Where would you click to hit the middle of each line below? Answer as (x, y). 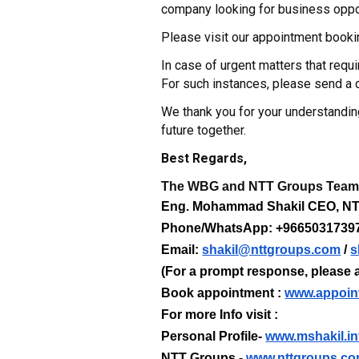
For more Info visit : (222, 315)
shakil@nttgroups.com (272, 250)
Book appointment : (223, 293)
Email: (182, 250)
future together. (204, 130)
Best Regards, (204, 158)
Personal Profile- (212, 336)
